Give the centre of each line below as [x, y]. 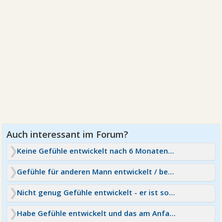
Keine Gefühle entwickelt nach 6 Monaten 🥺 [171, 151]
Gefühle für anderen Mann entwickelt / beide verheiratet [171, 172]
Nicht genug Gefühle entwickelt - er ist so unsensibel [172, 193]
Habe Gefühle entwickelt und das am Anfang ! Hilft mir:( [173, 213]
